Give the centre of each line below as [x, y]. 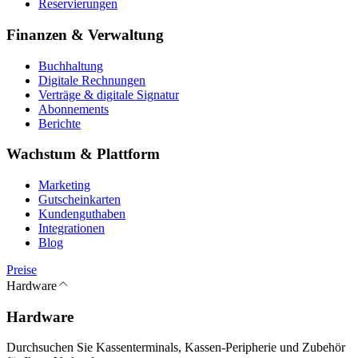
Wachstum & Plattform [83, 154]
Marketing [64, 185]
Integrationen [72, 228]
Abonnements [74, 109]
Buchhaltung [71, 66]
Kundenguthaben [82, 213]
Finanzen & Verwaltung [85, 34]
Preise [22, 269]
